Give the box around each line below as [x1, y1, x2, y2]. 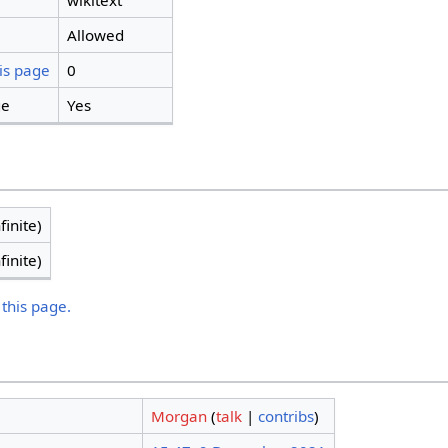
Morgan [150, 406, 207, 427]
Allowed [66, 25, 124, 46]
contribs [257, 406, 314, 427]
